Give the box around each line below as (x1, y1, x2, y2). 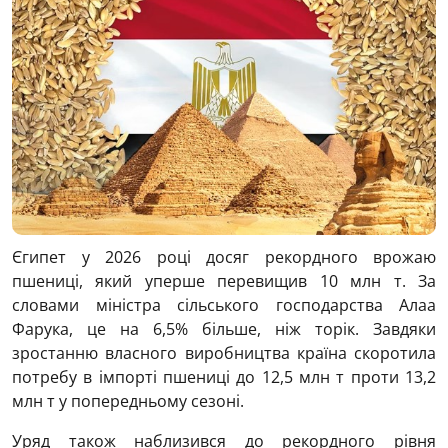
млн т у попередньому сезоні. (12, 390, 244, 412)
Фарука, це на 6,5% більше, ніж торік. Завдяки (12, 318, 436, 340)
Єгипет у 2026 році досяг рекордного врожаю (12, 246, 436, 268)
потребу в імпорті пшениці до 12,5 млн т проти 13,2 (12, 366, 436, 388)
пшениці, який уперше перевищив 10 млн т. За (12, 270, 436, 292)
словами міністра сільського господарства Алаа (12, 294, 436, 316)
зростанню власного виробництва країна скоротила (12, 342, 436, 364)
